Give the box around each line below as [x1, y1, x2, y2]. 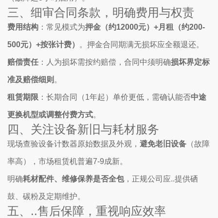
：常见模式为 [38, 23, 85, 31]
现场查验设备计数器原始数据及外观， [7, 140, 140, 148]
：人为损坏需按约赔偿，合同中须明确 [38, 58, 171, 66]
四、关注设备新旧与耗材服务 [7, 123, 159, 136]
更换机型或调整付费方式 [7, 110, 93, 119]
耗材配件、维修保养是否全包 [23, 175, 124, 183]
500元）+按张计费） [7, 40, 79, 49]
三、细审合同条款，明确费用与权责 [7, 6, 194, 19]
